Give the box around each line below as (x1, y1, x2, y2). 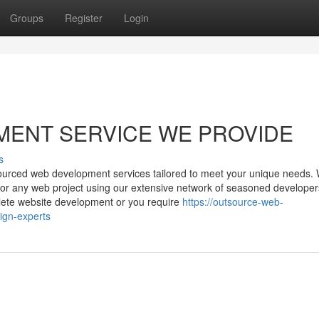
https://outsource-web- (182, 194, 283, 209)
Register (65, 11, 103, 25)
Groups (10, 11, 43, 25)
